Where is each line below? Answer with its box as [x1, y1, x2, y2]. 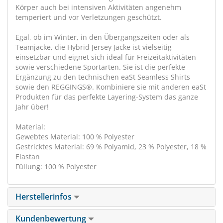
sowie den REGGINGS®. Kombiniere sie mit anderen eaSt [15, 82, 206, 92]
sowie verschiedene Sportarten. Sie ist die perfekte [15, 62, 185, 72]
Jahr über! [15, 102, 49, 111]
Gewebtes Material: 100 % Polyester [15, 132, 134, 141]
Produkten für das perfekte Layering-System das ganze [15, 92, 198, 102]
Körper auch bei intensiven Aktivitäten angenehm [15, 2, 181, 12]
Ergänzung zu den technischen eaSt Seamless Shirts [15, 72, 190, 82]
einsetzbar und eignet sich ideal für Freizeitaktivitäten [15, 52, 196, 62]
